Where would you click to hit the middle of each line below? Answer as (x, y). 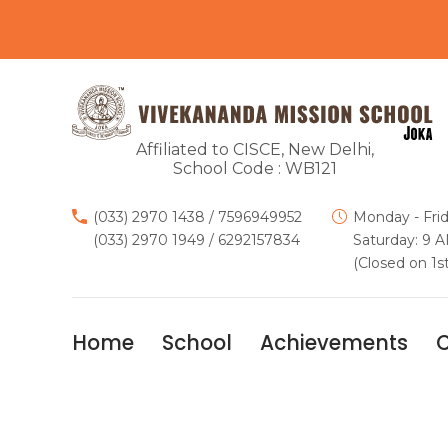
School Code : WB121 (254, 168)
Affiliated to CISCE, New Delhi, (254, 149)
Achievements (334, 343)
